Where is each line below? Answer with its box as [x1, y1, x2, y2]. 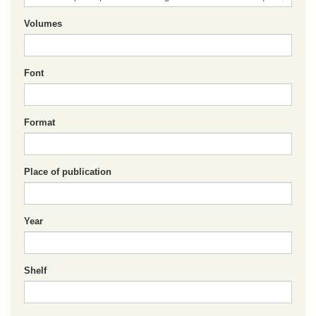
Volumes [24, 18, 62, 29]
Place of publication [24, 166, 111, 177]
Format [24, 117, 55, 128]
